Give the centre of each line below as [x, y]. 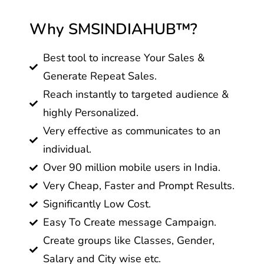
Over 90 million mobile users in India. [131, 167]
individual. [67, 149]
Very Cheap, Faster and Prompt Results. [138, 186]
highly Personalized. [90, 113]
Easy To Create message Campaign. [129, 222]
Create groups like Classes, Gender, [128, 240]
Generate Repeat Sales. [100, 76]
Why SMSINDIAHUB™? [113, 29]
